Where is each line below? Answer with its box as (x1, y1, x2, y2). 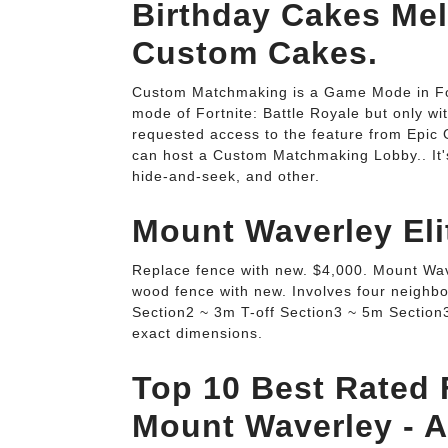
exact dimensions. (132, 325, 263, 341)
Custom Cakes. (132, 35, 378, 71)
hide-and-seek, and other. (132, 168, 320, 184)
